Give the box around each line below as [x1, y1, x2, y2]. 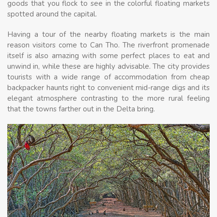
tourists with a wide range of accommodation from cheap [7, 72, 210, 82]
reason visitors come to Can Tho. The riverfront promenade [7, 40, 210, 50]
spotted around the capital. [7, 9, 97, 19]
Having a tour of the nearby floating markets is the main [7, 29, 210, 39]
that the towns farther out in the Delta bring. [7, 104, 155, 114]
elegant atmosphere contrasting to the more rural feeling [7, 93, 210, 103]
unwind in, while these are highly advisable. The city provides [7, 61, 210, 71]
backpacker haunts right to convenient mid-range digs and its [7, 82, 210, 93]
